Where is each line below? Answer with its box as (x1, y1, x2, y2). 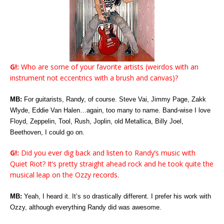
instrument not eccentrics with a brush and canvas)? (10, 72, 178, 82)
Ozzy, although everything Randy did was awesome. (10, 203, 161, 211)
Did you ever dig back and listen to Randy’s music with (19, 147, 195, 157)
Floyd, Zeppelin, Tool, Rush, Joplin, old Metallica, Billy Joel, (10, 117, 183, 125)
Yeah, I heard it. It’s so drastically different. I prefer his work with (22, 192, 211, 200)
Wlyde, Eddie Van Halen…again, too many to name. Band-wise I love (10, 106, 210, 114)
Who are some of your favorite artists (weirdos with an (19, 61, 198, 71)
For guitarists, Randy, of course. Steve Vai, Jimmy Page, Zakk (22, 95, 206, 103)
